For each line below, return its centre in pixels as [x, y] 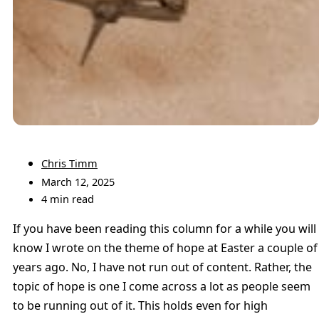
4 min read [68, 199]
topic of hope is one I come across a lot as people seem [162, 286]
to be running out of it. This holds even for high [140, 305]
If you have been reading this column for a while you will [164, 228]
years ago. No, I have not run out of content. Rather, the [162, 267]
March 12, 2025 [78, 182]
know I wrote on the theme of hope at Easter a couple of [165, 247]
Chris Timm [69, 163]
